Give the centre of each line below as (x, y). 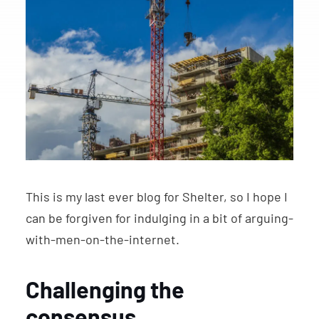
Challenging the (105, 289)
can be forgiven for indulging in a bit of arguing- (159, 218)
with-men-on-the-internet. (103, 240)
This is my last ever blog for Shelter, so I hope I (157, 197)
